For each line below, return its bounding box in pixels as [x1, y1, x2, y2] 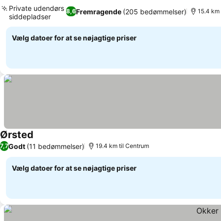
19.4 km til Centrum [96, 142, 149, 149]
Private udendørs [9, 4, 64, 12]
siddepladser [9, 12, 51, 21]
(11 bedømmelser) [27, 142, 84, 150]
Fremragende [76, 7, 122, 16]
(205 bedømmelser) [123, 7, 187, 16]
